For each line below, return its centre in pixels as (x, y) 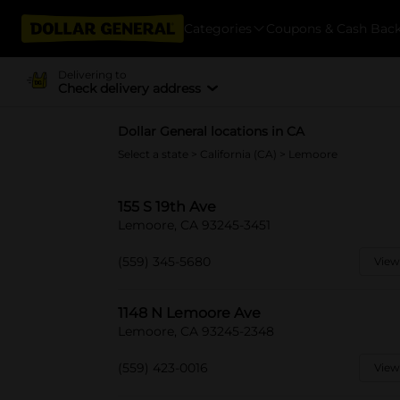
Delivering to (92, 74)
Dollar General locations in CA (211, 131)
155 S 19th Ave (167, 207)
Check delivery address (129, 88)
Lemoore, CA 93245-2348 (196, 331)
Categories (218, 28)
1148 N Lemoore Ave (189, 313)
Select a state (154, 154)
